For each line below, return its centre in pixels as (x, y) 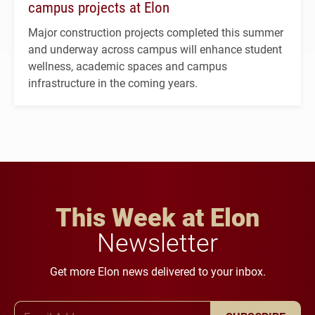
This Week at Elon (157, 216)
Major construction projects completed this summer (156, 32)
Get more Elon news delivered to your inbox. (157, 271)
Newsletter (157, 242)
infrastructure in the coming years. (113, 82)
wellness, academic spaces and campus (128, 65)
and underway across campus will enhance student (155, 49)
